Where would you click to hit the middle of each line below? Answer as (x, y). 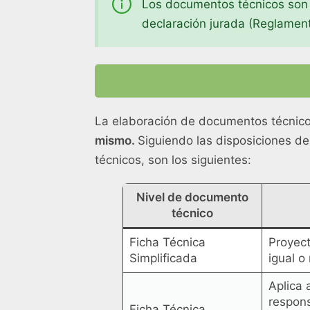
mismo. (116, 141)
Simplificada (163, 258)
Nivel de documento (192, 198)
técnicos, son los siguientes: (173, 160)
